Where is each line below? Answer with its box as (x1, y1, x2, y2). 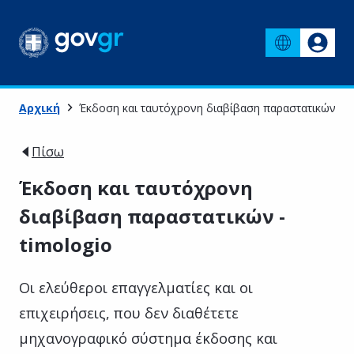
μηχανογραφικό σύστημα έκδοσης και (19, 328, 277, 348)
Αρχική (19, 100, 60, 115)
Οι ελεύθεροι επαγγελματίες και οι (19, 277, 253, 297)
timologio (19, 231, 112, 258)
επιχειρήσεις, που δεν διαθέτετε (19, 303, 239, 322)
